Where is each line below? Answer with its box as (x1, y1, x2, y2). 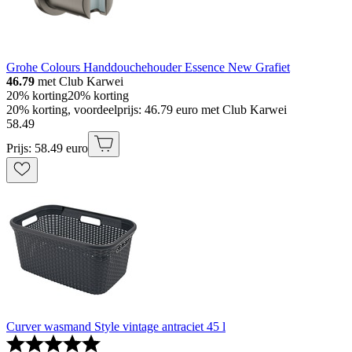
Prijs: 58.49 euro (6, 141, 88, 156)
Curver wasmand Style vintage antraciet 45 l (6, 320, 225, 334)
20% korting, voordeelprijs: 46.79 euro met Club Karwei (6, 103, 287, 117)
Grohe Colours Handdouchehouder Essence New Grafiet (6, 60, 290, 75)
